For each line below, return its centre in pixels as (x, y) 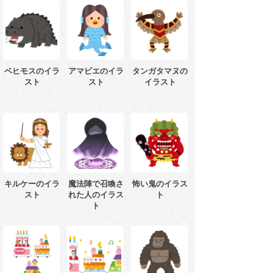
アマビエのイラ (96, 71)
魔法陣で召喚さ (96, 184)
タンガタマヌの (160, 71)
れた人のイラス (96, 195)
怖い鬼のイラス (160, 184)
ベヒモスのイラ (32, 71)
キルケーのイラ (32, 184)
